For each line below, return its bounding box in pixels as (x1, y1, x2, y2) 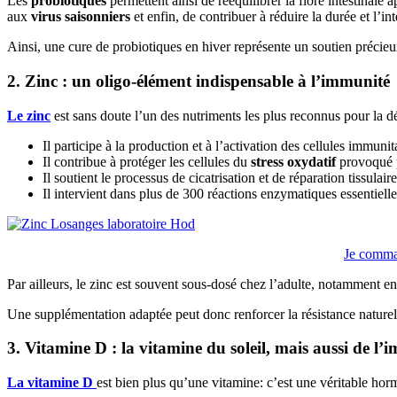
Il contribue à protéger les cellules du (43, 153, 247, 169)
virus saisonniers (27, 9, 130, 25)
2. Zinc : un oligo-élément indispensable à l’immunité (7, 71, 390, 90)
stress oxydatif (247, 153, 339, 169)
